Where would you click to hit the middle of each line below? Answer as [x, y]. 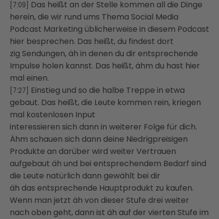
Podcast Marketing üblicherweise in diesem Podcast [109, 29]
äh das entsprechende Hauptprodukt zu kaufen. [102, 188]
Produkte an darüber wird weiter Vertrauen [93, 152]
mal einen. [29, 78]
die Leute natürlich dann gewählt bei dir [85, 176]
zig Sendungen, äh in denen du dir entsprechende [104, 54]
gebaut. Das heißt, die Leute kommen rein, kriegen [105, 103]
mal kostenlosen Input [53, 115]
